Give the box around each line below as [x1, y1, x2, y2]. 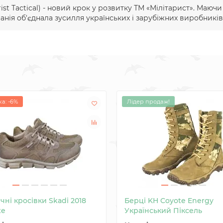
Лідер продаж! [127, 98, 170, 105]
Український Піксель [124, 206, 202, 215]
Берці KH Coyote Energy [124, 196, 214, 205]
